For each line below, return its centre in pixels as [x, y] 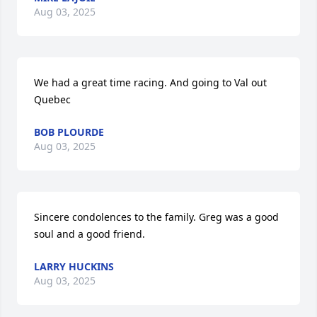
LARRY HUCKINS [74, 266]
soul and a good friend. [90, 234]
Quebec [52, 99]
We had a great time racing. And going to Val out [150, 82]
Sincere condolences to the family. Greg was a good [156, 217]
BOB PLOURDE [69, 132]
